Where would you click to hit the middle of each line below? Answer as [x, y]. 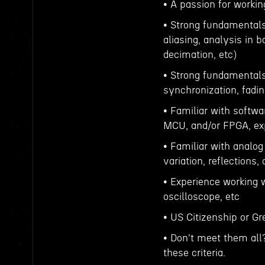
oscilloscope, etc [201, 197]
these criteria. [194, 253]
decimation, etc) [200, 55]
